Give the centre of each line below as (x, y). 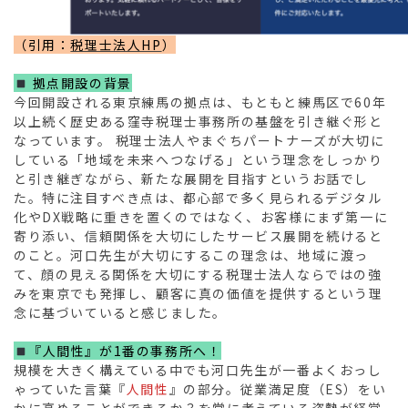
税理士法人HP (116, 45)
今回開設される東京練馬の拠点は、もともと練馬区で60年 (200, 102)
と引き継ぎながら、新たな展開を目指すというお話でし (192, 179)
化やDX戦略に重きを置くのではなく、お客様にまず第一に (201, 217)
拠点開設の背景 (80, 83)
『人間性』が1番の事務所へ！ (125, 351)
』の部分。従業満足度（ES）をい (278, 389)
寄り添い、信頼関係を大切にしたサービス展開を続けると (199, 236)
